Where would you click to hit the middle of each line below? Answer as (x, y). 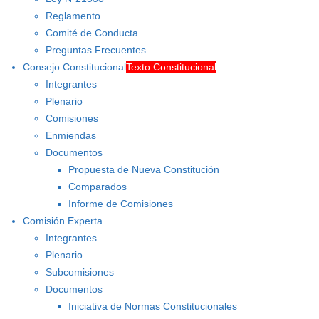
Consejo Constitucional (74, 67)
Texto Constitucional (171, 67)
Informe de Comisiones (121, 204)
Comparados (98, 187)
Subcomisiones (80, 272)
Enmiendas (71, 135)
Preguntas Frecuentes (96, 50)
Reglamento (73, 16)
